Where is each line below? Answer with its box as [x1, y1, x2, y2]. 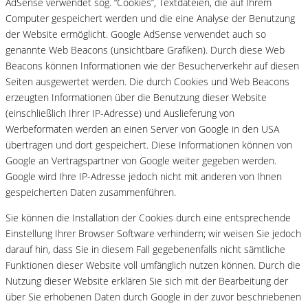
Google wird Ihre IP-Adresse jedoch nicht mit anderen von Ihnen [5, 169, 282, 183]
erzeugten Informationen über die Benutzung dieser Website [5, 90, 267, 104]
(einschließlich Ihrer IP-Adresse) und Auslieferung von [5, 106, 234, 120]
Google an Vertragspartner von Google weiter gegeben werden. [5, 153, 276, 167]
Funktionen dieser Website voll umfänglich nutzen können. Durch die [5, 258, 300, 272]
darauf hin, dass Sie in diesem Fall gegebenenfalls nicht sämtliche [5, 242, 285, 256]
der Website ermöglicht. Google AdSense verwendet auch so [5, 27, 266, 41]
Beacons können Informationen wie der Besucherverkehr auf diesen [5, 58, 299, 72]
